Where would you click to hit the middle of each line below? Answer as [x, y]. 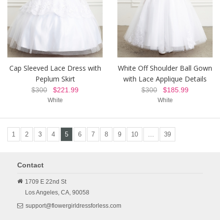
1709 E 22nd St [46, 182]
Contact [30, 165]
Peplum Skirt [55, 79]
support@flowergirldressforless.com [73, 206]
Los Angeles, [42, 193]
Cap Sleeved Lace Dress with [55, 68]
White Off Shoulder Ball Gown [165, 68]
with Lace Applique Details [165, 79]
